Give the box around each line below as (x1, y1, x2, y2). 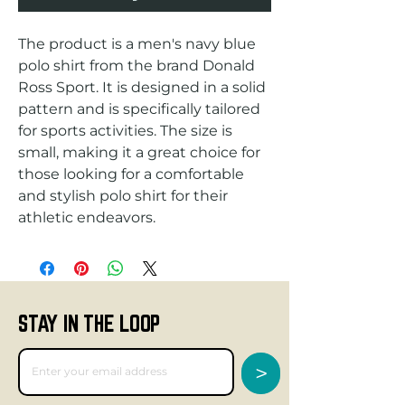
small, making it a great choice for (18, 143, 260, 161)
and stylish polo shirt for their (18, 186, 228, 204)
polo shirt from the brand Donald (18, 56, 255, 74)
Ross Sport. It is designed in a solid (18, 78, 266, 96)
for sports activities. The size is (18, 121, 232, 139)
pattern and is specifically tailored (18, 99, 260, 118)
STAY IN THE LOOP (18, 309, 161, 336)
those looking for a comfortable (18, 165, 244, 183)
